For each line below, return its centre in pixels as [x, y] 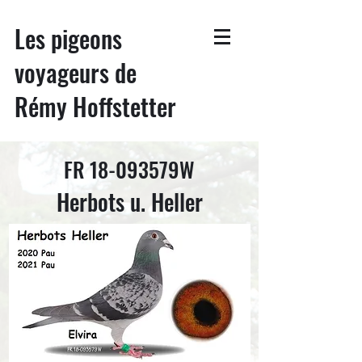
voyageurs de [76, 72]
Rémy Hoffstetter [95, 106]
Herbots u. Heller [129, 202]
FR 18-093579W [129, 169]
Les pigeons [68, 38]
